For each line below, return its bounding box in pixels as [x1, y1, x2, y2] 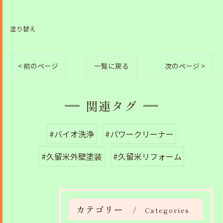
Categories [144, 205, 190, 216]
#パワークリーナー [105, 128, 174, 140]
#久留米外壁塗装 [41, 150, 102, 163]
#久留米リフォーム [113, 150, 182, 163]
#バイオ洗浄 [49, 128, 94, 140]
